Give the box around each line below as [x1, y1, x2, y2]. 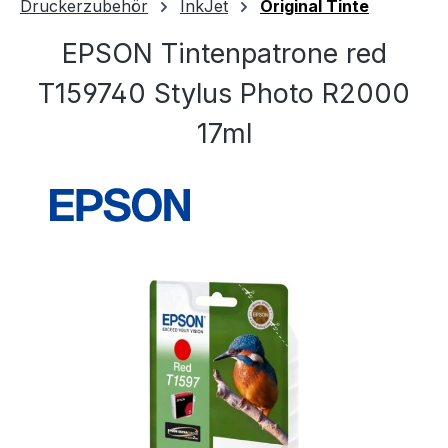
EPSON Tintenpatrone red [61, 37, 387, 70]
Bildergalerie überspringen [19, 281, 219, 301]
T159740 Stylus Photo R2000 [38, 77, 410, 110]
